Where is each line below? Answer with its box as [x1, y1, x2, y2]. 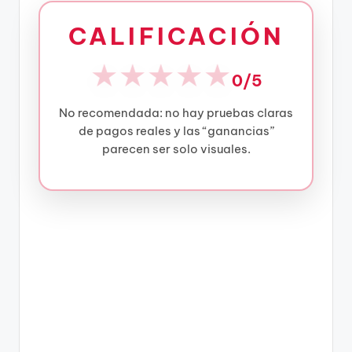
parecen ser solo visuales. [101, 141, 251, 156]
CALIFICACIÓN [68, 20, 284, 51]
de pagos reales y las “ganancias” [78, 123, 274, 138]
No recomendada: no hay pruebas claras [59, 104, 293, 120]
